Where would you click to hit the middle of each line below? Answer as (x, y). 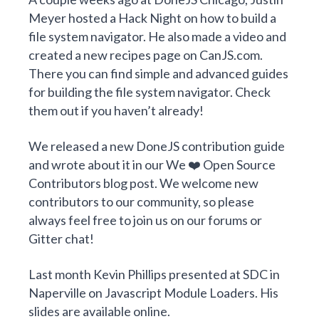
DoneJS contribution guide (210, 146)
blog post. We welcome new (180, 183)
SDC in (261, 274)
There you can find (82, 73)
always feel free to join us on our (118, 220)
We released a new (82, 146)
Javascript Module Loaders (180, 293)
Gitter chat (59, 239)
